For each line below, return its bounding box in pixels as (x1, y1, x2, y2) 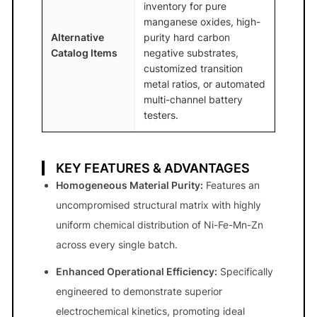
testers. (144, 108, 178, 121)
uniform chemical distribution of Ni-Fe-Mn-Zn (56, 218, 263, 231)
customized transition (144, 62, 243, 74)
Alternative (51, 30, 104, 43)
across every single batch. (56, 238, 178, 250)
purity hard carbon (144, 30, 230, 43)
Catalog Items (51, 46, 117, 59)
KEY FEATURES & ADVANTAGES (56, 160, 250, 175)
